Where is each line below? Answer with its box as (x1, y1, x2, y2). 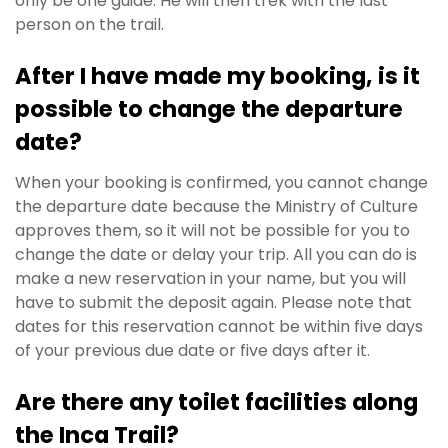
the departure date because (15, 194, 244, 218)
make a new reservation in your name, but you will (15, 266, 406, 290)
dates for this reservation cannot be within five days (15, 314, 423, 338)
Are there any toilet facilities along (15, 385, 418, 418)
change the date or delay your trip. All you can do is (15, 242, 417, 266)
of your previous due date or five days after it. (15, 338, 370, 362)
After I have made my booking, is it (15, 59, 420, 92)
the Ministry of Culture (244, 194, 418, 218)
